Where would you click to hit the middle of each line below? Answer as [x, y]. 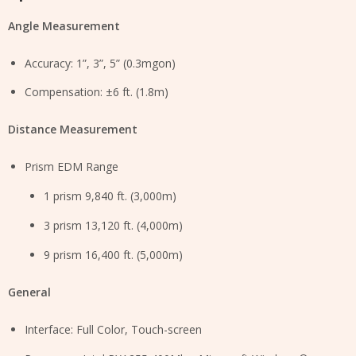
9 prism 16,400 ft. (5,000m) [113, 254]
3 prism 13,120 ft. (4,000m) [113, 226]
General [29, 292]
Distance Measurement [73, 130]
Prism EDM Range [72, 167]
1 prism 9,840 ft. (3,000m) [110, 196]
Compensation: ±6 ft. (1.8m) [97, 92]
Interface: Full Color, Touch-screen [113, 329]
